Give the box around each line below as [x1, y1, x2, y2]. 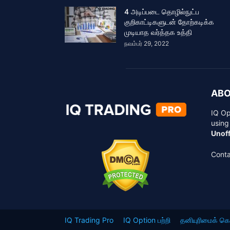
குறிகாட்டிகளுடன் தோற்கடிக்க [124, 17, 214, 26]
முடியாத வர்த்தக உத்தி [124, 28, 192, 36]
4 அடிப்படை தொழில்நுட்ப [124, 7, 199, 16]
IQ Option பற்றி [123, 215, 170, 224]
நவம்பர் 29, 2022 [124, 40, 169, 47]
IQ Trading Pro [65, 215, 113, 224]
